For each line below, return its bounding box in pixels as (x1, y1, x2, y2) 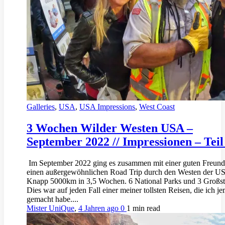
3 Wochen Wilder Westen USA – (27, 121, 193, 135)
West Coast (139, 102, 175, 111)
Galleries (27, 102, 55, 111)
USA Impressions (79, 102, 135, 111)
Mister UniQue (27, 203, 74, 212)
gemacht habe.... (27, 194, 78, 203)
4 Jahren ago (78, 203, 121, 212)
